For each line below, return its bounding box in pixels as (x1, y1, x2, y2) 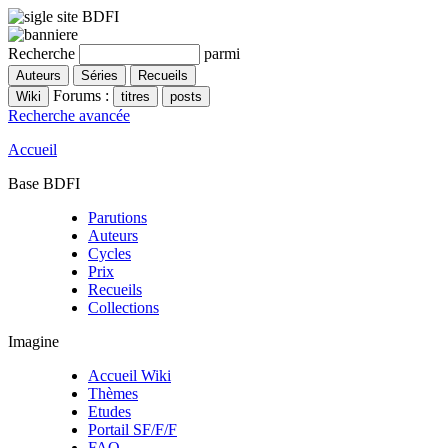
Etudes (88, 403, 131, 420)
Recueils (88, 281, 142, 298)
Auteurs (88, 227, 138, 244)
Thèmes (88, 385, 138, 402)
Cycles (88, 245, 131, 262)
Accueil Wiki (88, 367, 171, 384)
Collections (88, 299, 159, 316)
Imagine (8, 333, 59, 350)
